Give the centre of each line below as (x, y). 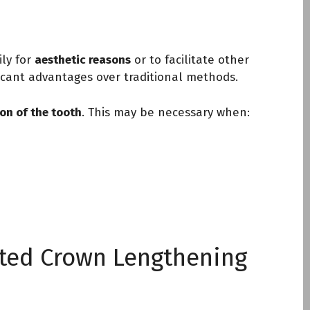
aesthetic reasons (83, 60)
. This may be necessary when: (166, 112)
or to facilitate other (190, 60)
